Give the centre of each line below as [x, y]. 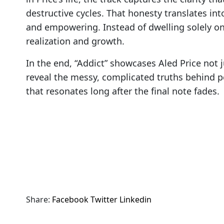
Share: [38, 199]
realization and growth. [75, 41]
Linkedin [135, 199]
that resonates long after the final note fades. [123, 91]
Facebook [70, 199]
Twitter [104, 199]
